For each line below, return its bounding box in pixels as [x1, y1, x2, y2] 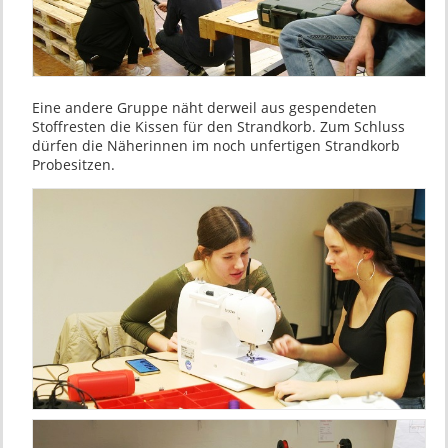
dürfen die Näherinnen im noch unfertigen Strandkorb [31, 136, 400, 156]
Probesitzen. [31, 155, 115, 175]
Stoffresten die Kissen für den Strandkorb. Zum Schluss [31, 117, 405, 137]
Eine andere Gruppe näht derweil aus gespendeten [31, 98, 377, 118]
